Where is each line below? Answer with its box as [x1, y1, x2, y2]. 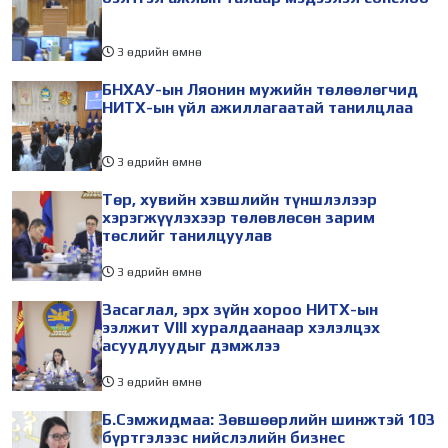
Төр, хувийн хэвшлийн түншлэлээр [102, 189, 377, 209]
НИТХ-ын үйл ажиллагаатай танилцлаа [102, 97, 413, 117]
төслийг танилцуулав [102, 225, 272, 245]
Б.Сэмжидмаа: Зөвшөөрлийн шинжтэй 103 [102, 409, 435, 429]
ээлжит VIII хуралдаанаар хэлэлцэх [102, 317, 380, 337]
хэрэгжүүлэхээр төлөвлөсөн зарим [102, 207, 375, 227]
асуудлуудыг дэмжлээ [102, 335, 280, 355]
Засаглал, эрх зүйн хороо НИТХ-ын [102, 299, 378, 319]
